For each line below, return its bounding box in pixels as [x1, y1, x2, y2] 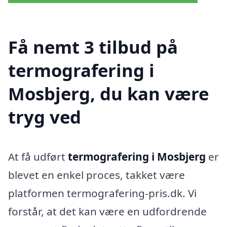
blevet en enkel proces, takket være [8, 168, 185, 182]
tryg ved [8, 105, 81, 129]
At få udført [8, 149, 68, 164]
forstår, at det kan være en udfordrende [8, 204, 207, 219]
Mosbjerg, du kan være [8, 82, 209, 106]
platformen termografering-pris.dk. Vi [8, 186, 197, 201]
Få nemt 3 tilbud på [8, 35, 178, 59]
